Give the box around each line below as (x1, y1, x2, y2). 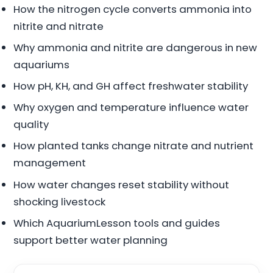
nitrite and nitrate (13, 18, 104, 34)
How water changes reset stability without (13, 177, 230, 192)
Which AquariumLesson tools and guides (13, 215, 221, 230)
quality (13, 117, 49, 132)
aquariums (13, 57, 70, 72)
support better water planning (13, 232, 168, 247)
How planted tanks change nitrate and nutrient (13, 138, 254, 154)
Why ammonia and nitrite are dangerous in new (13, 40, 258, 55)
